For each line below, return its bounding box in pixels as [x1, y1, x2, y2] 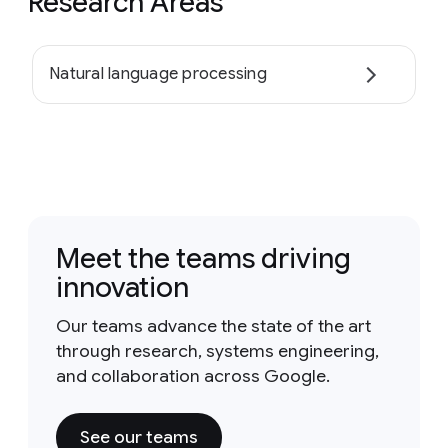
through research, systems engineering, [56, 339, 379, 362]
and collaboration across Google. [56, 364, 330, 387]
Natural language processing [49, 64, 267, 85]
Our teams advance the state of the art [56, 314, 371, 337]
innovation [56, 269, 189, 305]
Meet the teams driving [56, 240, 351, 276]
